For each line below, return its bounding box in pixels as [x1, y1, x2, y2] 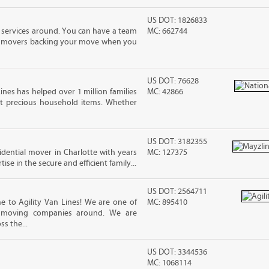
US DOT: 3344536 [147, 247, 208, 257]
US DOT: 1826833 [147, 16, 208, 25]
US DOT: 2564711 [147, 187, 208, 196]
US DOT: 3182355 [147, 137, 208, 147]
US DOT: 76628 [147, 76, 199, 86]
